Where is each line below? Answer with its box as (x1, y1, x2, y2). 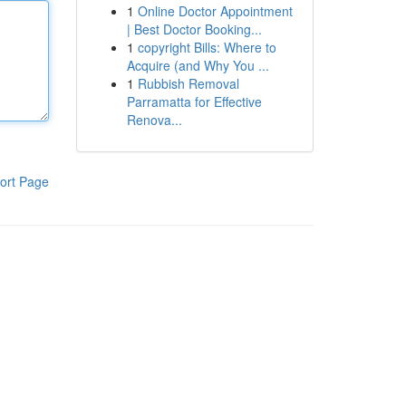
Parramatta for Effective (126, 92, 262, 111)
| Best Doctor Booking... (126, 20, 262, 38)
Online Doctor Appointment (137, 2, 293, 20)
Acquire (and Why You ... (126, 56, 269, 74)
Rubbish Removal (137, 74, 239, 92)
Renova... (126, 111, 182, 129)
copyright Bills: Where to (137, 38, 276, 56)
